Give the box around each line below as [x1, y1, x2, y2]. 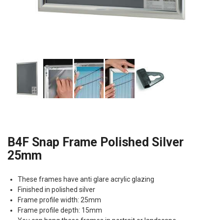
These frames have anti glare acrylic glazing [18, 175, 154, 183]
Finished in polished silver [18, 185, 95, 193]
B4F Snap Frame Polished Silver [7, 135, 184, 149]
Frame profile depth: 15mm [18, 206, 102, 214]
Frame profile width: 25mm [18, 195, 101, 204]
